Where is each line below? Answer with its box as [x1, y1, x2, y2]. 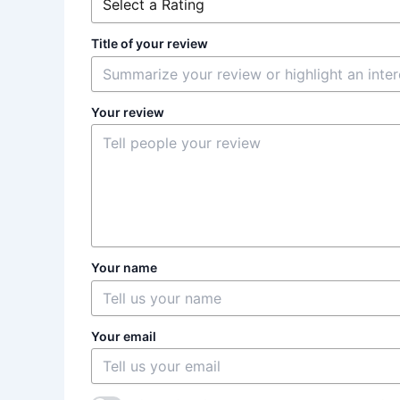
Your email [91, 328, 156, 344]
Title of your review [91, 36, 208, 52]
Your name [91, 260, 157, 276]
